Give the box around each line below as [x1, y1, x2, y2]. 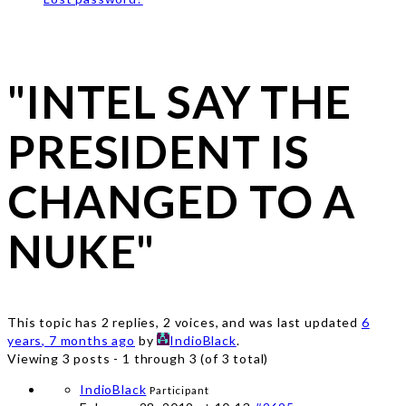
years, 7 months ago [7, 333, 135, 348]
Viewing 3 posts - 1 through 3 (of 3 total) [7, 351, 269, 366]
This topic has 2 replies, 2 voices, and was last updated [7, 314, 362, 330]
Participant [150, 383, 209, 396]
